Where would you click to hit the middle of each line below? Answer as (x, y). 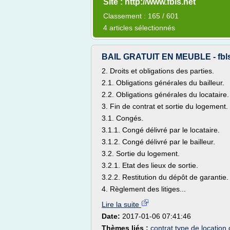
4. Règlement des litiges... (144, 189)
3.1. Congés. (122, 118)
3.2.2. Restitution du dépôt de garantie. (165, 177)
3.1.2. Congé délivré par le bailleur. (158, 142)
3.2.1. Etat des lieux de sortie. (150, 165)
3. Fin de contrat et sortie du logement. (165, 106)
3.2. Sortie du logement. (141, 154)
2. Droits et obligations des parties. (158, 71)
